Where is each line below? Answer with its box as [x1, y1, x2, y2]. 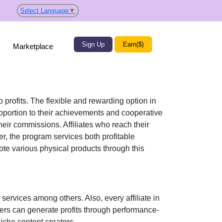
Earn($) [122, 41, 144, 49]
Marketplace [13, 42, 54, 51]
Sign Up [81, 41, 105, 49]
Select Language [20, 6, 68, 14]
